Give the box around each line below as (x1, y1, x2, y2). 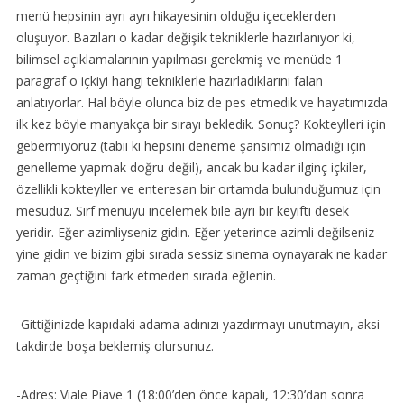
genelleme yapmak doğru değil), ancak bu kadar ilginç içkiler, (15, 159, 367, 177)
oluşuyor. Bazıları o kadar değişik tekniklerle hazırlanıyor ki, (15, 29, 355, 47)
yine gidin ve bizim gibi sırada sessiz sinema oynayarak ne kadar (15, 245, 387, 263)
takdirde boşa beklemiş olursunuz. (15, 337, 214, 355)
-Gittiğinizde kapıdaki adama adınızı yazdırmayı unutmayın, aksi (15, 316, 380, 334)
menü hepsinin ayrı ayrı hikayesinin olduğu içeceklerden (15, 7, 335, 25)
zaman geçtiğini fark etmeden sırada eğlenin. (15, 267, 276, 285)
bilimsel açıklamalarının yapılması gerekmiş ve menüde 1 (15, 50, 343, 69)
